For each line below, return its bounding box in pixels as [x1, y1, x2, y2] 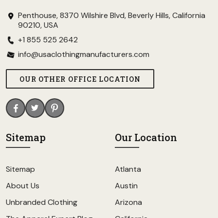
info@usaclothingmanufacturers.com [18, 49, 149, 59]
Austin [115, 181, 138, 191]
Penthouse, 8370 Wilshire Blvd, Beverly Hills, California [18, 10, 205, 20]
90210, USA [18, 20, 58, 30]
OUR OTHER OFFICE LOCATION [19, 74, 141, 84]
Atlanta [115, 164, 141, 174]
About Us [6, 181, 39, 191]
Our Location [115, 131, 177, 144]
